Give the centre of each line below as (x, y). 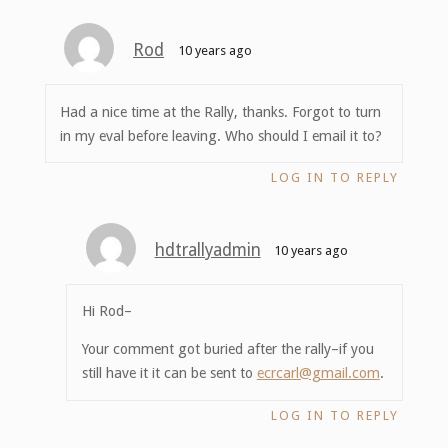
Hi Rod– (106, 311)
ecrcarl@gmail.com (318, 373)
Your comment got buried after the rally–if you (227, 349)
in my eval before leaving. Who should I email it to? (221, 135)
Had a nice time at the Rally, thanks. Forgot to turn (221, 111)
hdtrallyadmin (207, 249)
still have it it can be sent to (169, 373)
